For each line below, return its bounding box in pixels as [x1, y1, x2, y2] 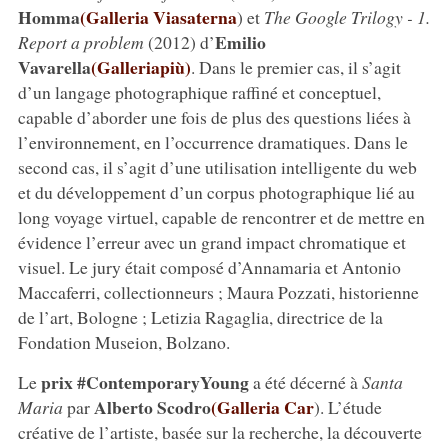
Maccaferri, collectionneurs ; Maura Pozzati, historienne [17, 279, 419, 304]
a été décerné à [248, 369, 362, 394]
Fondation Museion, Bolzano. [17, 329, 230, 354]
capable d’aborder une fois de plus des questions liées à [17, 104, 411, 129]
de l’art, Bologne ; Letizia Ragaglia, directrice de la [17, 304, 383, 329]
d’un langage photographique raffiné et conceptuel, [17, 79, 381, 104]
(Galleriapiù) [90, 53, 191, 80]
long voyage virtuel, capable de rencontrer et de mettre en [17, 204, 425, 229]
